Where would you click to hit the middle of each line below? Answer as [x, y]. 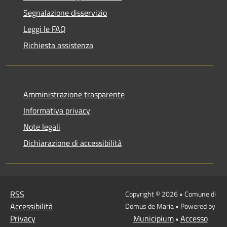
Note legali [42, 126]
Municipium [153, 218]
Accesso [194, 218]
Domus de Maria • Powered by [170, 206]
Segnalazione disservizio [65, 12]
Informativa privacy [57, 110]
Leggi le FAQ [45, 29]
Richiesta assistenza [58, 45]
